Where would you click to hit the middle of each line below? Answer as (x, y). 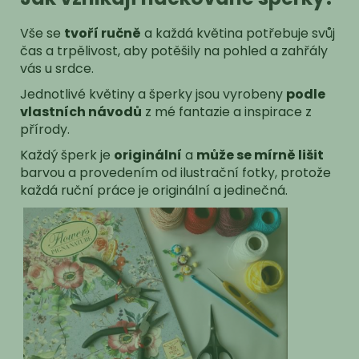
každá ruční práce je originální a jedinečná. (154, 190)
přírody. (45, 129)
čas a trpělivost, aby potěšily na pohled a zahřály (174, 50)
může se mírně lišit (260, 155)
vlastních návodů (81, 111)
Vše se (42, 33)
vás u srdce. (57, 68)
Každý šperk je (67, 155)
